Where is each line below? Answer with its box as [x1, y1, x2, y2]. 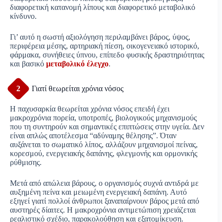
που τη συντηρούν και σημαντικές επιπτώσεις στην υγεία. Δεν [10, 122, 204, 131]
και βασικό [10, 59, 46, 68]
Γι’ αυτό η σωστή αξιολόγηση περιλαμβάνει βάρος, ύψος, [10, 33, 190, 42]
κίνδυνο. [10, 12, 37, 21]
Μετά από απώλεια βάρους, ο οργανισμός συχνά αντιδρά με [10, 179, 199, 188]
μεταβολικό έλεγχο [46, 59, 109, 68]
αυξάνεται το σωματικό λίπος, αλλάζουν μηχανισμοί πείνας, [10, 140, 198, 149]
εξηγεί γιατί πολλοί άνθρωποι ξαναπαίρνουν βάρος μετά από [10, 197, 199, 206]
